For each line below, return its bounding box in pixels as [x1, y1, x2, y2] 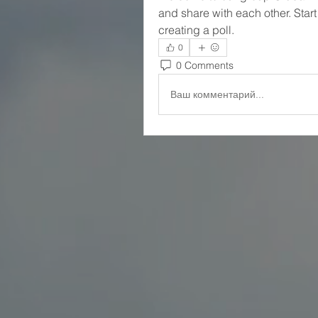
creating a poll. [158, 23, 234, 37]
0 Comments [176, 58, 234, 72]
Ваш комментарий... [170, 87, 264, 101]
